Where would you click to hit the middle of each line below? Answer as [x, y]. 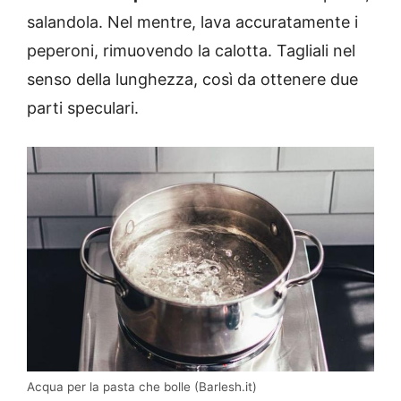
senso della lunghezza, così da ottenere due [192, 79]
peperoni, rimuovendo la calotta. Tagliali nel [191, 50]
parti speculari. [83, 107]
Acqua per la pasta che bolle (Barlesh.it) [142, 387]
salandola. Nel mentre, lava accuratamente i [192, 21]
